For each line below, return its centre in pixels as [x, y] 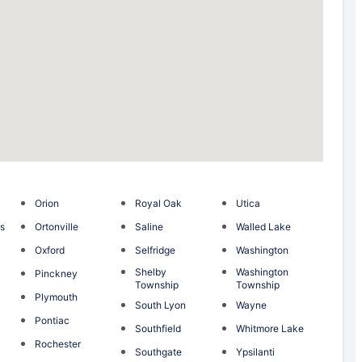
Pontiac [52, 320]
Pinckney [56, 273]
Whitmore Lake [269, 328]
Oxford [49, 250]
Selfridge [156, 250]
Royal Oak [159, 203]
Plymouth [56, 297]
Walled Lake [263, 226]
